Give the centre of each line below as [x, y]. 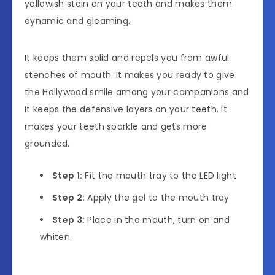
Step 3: [69, 219]
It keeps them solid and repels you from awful [127, 57]
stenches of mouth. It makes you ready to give [130, 75]
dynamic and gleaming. [78, 21]
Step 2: [69, 197]
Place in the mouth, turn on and [157, 219]
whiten [55, 237]
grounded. [47, 143]
